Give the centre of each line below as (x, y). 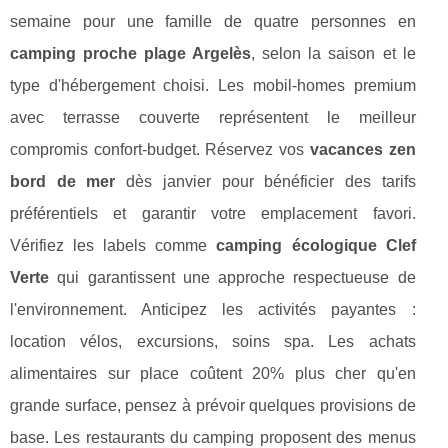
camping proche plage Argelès (131, 54)
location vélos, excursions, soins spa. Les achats (213, 342)
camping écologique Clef (316, 246)
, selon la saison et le (333, 54)
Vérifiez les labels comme (113, 246)
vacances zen (362, 150)
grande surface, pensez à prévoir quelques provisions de (213, 406)
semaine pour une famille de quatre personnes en (213, 22)
